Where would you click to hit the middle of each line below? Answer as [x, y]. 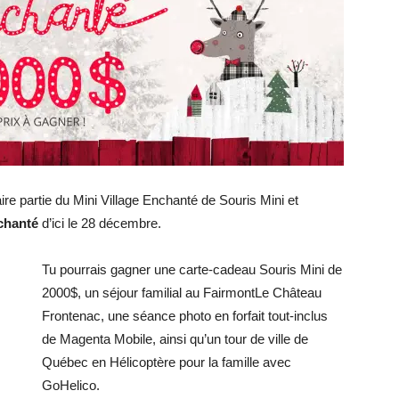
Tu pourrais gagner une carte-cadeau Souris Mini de [192, 269]
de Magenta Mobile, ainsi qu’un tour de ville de [175, 339]
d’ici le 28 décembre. [100, 223]
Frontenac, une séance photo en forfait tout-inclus [185, 316]
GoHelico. [71, 385]
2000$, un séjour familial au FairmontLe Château [182, 293]
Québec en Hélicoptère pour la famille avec [167, 362]
